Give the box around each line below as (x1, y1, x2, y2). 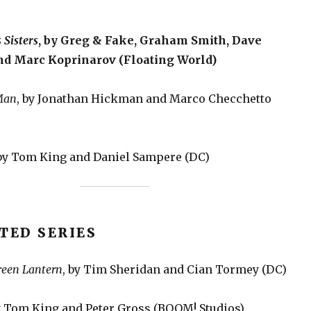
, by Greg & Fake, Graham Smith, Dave (37, 33, 262, 47)
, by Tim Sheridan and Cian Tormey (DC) (62, 262, 287, 276)
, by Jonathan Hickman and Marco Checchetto (16, 91, 271, 106)
